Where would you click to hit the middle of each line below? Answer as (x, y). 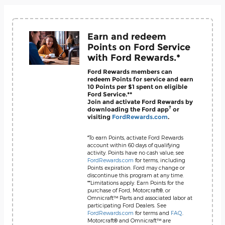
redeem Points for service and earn (140, 79)
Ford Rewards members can (130, 72)
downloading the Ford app (128, 109)
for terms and (152, 212)
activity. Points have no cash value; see (136, 152)
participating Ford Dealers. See (127, 205)
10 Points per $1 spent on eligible (137, 87)
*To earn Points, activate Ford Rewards (135, 137)
